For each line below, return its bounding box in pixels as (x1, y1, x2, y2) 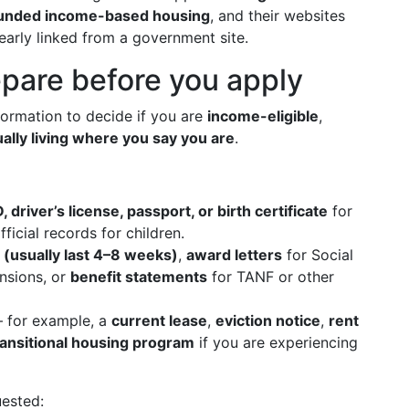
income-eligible (207, 107, 319, 125)
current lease (111, 311, 207, 330)
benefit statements (70, 267, 207, 286)
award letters (186, 246, 282, 264)
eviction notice (215, 311, 320, 330)
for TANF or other (207, 267, 334, 286)
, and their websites (210, 6, 345, 25)
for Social (282, 246, 353, 264)
